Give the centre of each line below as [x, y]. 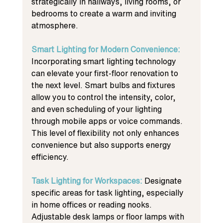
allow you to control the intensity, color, [104, 97]
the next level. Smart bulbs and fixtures [104, 85]
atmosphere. [55, 25]
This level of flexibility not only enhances [106, 133]
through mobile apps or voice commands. [108, 121]
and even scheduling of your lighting [97, 109]
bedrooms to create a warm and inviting [105, 13]
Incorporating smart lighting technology [105, 61]
